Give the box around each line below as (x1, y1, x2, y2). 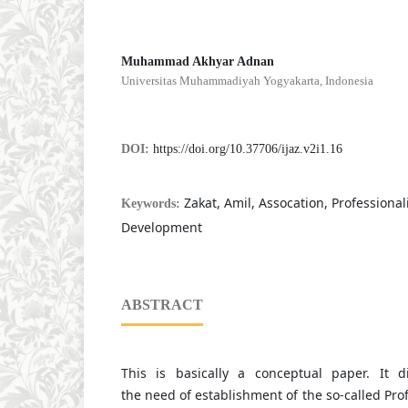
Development (120, 219, 202, 237)
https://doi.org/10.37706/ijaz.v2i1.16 (152, 142, 342, 157)
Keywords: (120, 197, 184, 211)
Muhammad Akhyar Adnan (120, 55, 274, 69)
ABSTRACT (120, 297, 203, 313)
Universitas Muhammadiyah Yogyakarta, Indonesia (120, 74, 373, 88)
